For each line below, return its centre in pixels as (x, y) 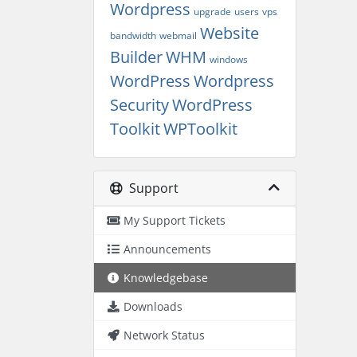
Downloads (153, 306)
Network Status (164, 335)
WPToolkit (200, 129)
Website (229, 33)
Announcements (167, 249)
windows (229, 59)
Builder (136, 57)
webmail (178, 35)
